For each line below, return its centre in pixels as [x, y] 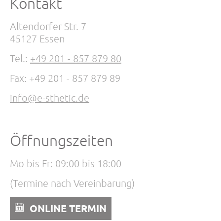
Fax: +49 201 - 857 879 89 [65, 78]
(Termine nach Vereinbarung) [72, 183]
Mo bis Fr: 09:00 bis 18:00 [66, 163]
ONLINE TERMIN [68, 208]
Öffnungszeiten [61, 140]
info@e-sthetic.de [50, 98]
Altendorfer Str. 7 [48, 26]
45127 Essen [37, 38]
